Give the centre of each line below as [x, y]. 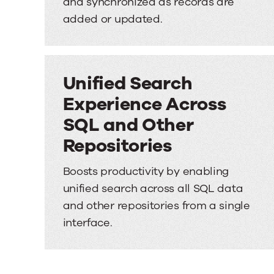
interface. [87, 223]
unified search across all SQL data [153, 188]
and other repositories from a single [156, 206]
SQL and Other [128, 125]
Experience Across [144, 104]
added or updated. [113, 19]
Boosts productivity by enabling [146, 171]
